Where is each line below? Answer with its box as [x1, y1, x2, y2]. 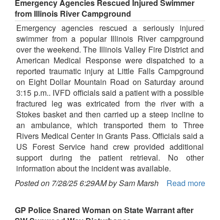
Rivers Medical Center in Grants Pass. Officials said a [16, 130, 204, 142]
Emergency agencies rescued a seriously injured [16, 22, 204, 34]
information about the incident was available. [16, 163, 171, 174]
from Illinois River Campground [15, 8, 131, 20]
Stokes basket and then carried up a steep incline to [16, 109, 204, 120]
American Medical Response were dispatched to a [16, 55, 204, 66]
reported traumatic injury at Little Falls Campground [16, 65, 204, 77]
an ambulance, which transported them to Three [16, 119, 204, 131]
